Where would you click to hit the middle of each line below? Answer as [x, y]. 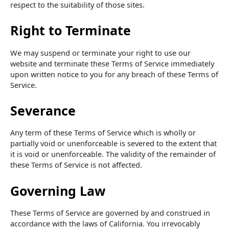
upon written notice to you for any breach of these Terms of [114, 74]
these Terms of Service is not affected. [76, 165]
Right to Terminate [71, 30]
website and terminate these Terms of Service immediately [112, 63]
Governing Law [58, 190]
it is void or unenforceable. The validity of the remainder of [113, 154]
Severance [43, 110]
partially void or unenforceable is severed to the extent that [113, 143]
